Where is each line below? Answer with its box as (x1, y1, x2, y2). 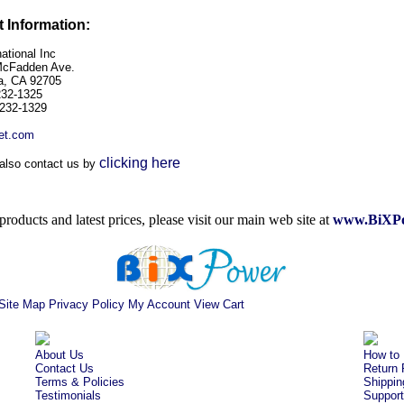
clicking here (98, 154, 180, 170)
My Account (128, 298, 190, 311)
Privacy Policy (49, 298, 124, 311)
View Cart (194, 298, 244, 311)
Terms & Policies (35, 375, 124, 389)
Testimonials (35, 389, 101, 402)
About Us (35, 348, 84, 362)
